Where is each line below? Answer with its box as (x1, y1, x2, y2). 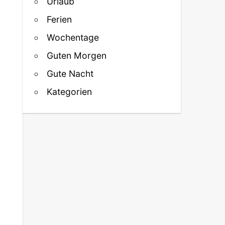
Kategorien (47, 86, 92, 97)
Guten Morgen (47, 50, 107, 61)
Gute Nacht (47, 68, 94, 79)
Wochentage (47, 32, 99, 43)
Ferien (47, 14, 72, 25)
